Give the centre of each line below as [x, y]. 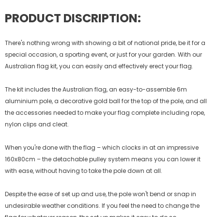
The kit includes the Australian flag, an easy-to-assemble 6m [96, 89]
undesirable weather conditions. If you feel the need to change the [102, 205]
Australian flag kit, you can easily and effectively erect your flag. [99, 66]
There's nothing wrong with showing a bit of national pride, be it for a [105, 43]
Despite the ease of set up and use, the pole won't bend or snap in [101, 194]
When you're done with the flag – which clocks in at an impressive [102, 147]
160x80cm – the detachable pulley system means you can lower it [103, 159]
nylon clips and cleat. [37, 124]
